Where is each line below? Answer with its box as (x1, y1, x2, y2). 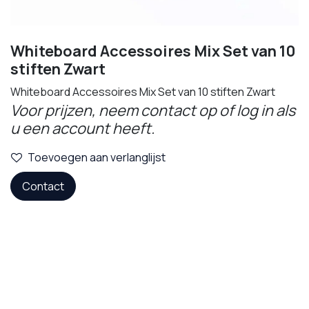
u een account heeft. (10, 117, 155, 139)
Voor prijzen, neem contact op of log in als (10, 99, 295, 121)
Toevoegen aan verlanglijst (28, 149, 166, 165)
